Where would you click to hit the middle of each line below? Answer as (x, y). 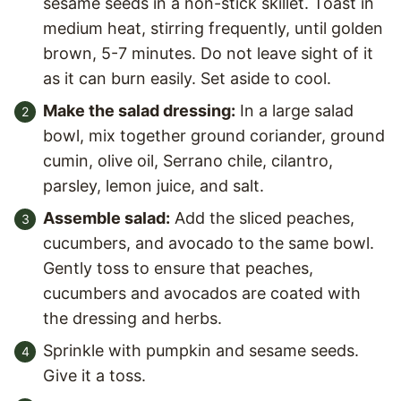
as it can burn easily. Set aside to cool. (187, 78)
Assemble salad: (107, 218)
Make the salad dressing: (139, 110)
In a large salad (294, 110)
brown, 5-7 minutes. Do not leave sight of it (208, 53)
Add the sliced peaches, (262, 218)
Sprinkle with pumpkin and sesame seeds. (201, 350)
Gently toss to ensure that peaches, (178, 268)
